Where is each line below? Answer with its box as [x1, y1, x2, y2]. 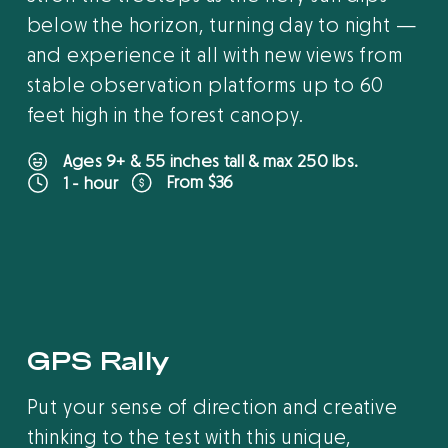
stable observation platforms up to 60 [26, 73, 385, 99]
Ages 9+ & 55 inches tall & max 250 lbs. [62, 150, 359, 174]
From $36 [166, 171, 233, 195]
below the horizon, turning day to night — [26, 13, 418, 39]
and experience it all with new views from [26, 43, 403, 69]
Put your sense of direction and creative [26, 395, 398, 422]
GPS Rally [26, 346, 171, 376]
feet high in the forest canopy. [26, 103, 304, 129]
